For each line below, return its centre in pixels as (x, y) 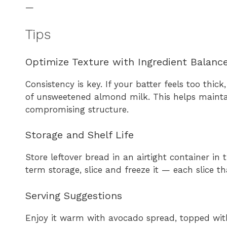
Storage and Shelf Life (80, 135)
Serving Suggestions (74, 195)
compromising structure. (77, 109)
